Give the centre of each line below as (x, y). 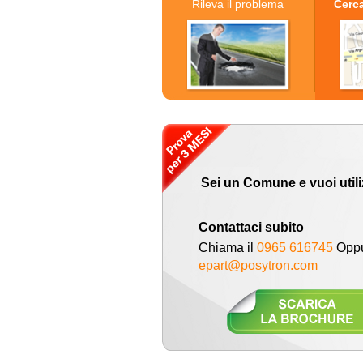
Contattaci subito (251, 227)
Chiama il (227, 248)
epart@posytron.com (258, 265)
